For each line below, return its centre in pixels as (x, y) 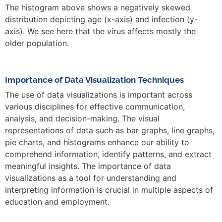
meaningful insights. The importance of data (88, 166)
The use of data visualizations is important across (99, 95)
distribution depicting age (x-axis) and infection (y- (101, 19)
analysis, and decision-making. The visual (82, 119)
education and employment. (57, 202)
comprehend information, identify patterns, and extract (108, 154)
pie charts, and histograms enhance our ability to (97, 142)
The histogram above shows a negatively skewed (98, 7)
